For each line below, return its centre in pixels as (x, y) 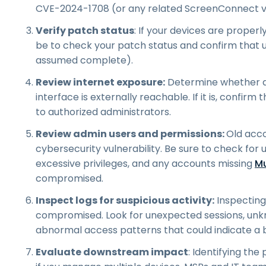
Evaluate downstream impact (112, 252)
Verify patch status (85, 31)
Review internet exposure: (100, 82)
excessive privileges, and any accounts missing (145, 164)
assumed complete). (84, 60)
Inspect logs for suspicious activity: (125, 200)
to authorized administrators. (103, 112)
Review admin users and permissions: (131, 134)
